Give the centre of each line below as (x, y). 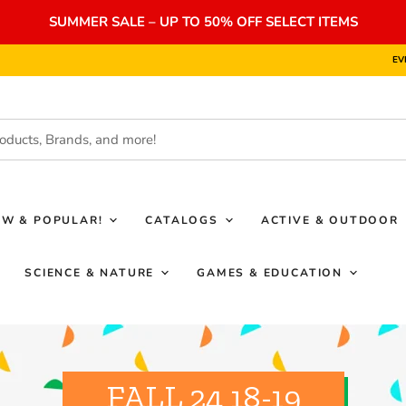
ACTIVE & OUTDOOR (332, 220)
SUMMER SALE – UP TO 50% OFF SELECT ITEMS (203, 22)
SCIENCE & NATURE (92, 273)
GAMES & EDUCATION (272, 273)
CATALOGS (184, 220)
